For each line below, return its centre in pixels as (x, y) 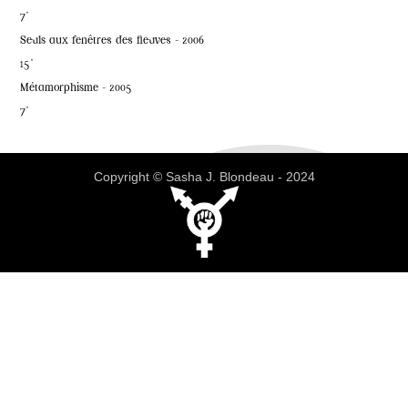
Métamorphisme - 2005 (76, 89)
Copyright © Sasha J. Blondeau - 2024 (204, 177)
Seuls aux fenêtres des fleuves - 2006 (112, 42)
